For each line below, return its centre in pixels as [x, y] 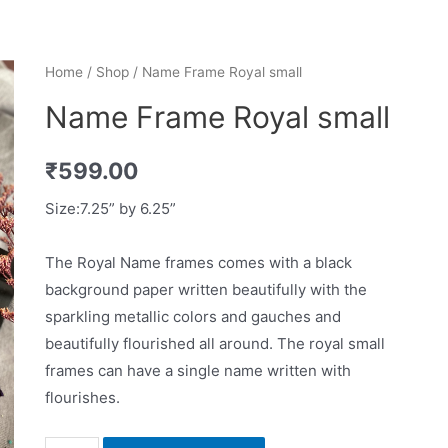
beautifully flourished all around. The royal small [214, 343]
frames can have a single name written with [197, 370]
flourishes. [82, 397]
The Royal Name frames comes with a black [198, 262]
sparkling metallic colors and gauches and [192, 316]
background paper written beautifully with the [205, 289]
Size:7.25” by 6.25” [110, 209]
